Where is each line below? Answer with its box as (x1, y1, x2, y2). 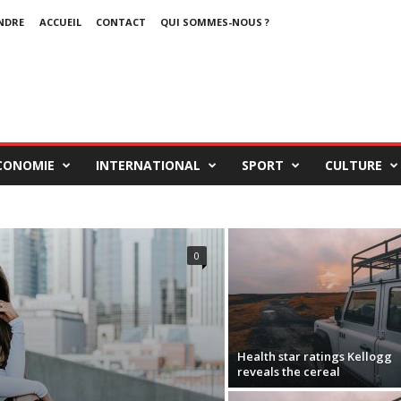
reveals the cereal (236, 363, 340, 380)
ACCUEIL (38, 15, 81, 29)
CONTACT (95, 15, 146, 29)
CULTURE (324, 157, 382, 174)
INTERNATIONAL (95, 157, 200, 174)
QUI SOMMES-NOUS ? (159, 15, 269, 29)
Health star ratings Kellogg (236, 348, 392, 364)
